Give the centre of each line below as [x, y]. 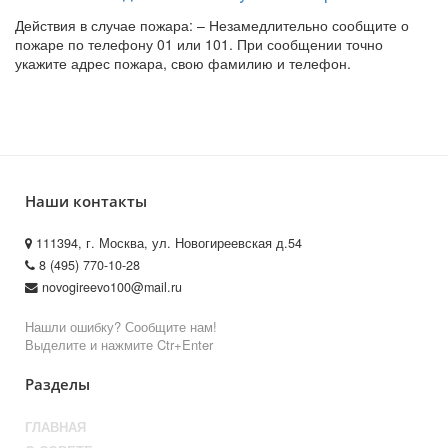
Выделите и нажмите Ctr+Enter [119, 344]
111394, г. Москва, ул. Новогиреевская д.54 [167, 242]
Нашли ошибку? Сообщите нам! [121, 326]
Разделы [57, 384]
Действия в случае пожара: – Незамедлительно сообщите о [212, 24]
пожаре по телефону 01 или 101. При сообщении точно [199, 43]
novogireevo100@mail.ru [110, 286]
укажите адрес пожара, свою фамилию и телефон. [183, 62]
